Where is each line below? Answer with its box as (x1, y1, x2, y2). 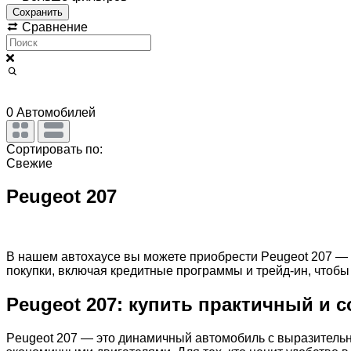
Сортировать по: (6, 142, 103, 156)
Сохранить (13, 5, 63, 18)
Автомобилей (13, 105, 96, 119)
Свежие (6, 156, 52, 170)
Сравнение (19, 20, 88, 34)
